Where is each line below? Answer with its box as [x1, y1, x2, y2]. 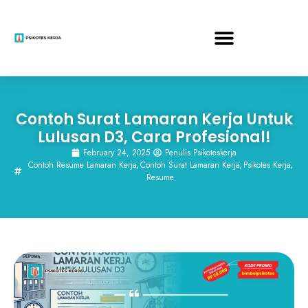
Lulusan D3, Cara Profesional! [37, 126, 271, 148]
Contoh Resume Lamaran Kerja [27, 159, 137, 171]
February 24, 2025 [83, 146, 150, 159]
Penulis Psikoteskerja [165, 146, 236, 159]
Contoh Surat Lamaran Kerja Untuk [15, 109, 293, 130]
